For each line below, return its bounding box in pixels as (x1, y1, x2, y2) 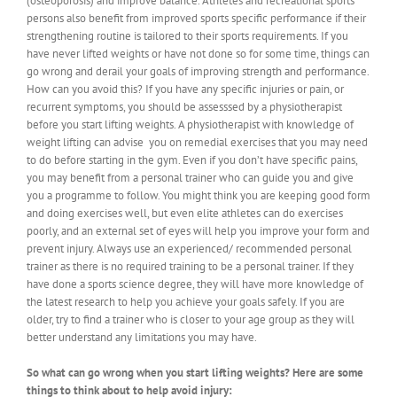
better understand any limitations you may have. (27, 329, 257, 345)
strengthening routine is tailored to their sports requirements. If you (27, 27, 348, 43)
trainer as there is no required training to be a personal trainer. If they (27, 258, 354, 274)
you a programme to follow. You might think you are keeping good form (27, 187, 370, 203)
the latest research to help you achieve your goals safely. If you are (27, 293, 345, 309)
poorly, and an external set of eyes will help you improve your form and (27, 222, 370, 238)
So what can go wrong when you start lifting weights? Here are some (27, 364, 363, 380)
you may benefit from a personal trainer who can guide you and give (27, 169, 354, 185)
